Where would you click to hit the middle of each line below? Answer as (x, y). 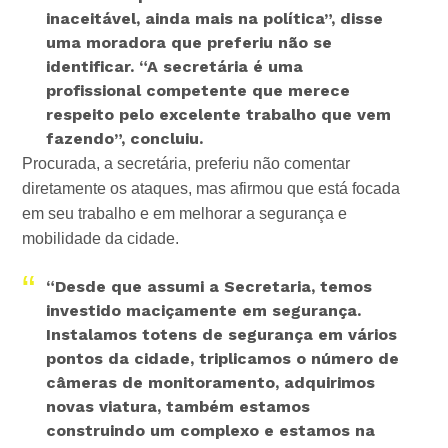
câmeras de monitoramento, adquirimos (211, 382)
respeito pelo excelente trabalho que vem (219, 114)
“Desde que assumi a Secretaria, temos (209, 286)
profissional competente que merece (198, 90)
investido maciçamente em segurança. (204, 310)
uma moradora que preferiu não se (189, 42)
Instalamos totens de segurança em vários (222, 334)
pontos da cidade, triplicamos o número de (223, 358)
